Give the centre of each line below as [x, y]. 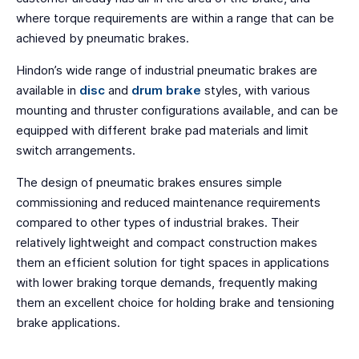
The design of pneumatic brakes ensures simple [149, 183]
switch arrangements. [76, 151]
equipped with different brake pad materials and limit [162, 131]
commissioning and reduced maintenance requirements [168, 203]
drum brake [166, 91]
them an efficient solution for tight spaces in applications [173, 263]
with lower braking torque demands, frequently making [167, 283]
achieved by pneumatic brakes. [103, 38]
